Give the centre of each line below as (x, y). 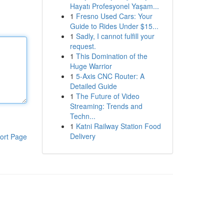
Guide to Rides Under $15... (114, 26)
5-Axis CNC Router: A (110, 76)
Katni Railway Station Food (118, 126)
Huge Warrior (91, 66)
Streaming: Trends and (106, 106)
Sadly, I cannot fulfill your (115, 36)
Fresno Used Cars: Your (114, 16)
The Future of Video (107, 96)
